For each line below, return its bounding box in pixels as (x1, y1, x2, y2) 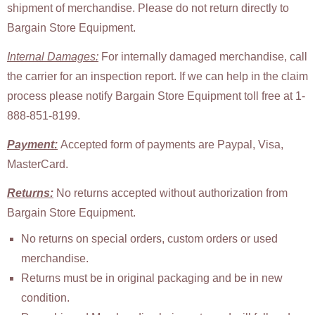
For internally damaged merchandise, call (98, 51, 307, 63)
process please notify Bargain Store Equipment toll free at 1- (7, 90, 305, 103)
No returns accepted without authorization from (53, 186, 288, 199)
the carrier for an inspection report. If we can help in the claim (7, 70, 308, 83)
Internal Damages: (7, 51, 98, 63)
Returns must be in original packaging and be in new (21, 272, 283, 285)
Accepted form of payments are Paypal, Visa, (60, 138, 283, 150)
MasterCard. (7, 157, 68, 170)
